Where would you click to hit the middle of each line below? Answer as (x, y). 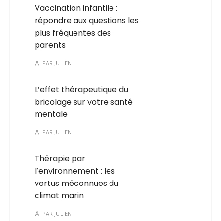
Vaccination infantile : (76, 8)
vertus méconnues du (77, 184)
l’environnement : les (75, 171)
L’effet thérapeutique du (82, 90)
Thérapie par (60, 159)
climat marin (59, 196)
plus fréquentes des (73, 33)
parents (50, 45)
